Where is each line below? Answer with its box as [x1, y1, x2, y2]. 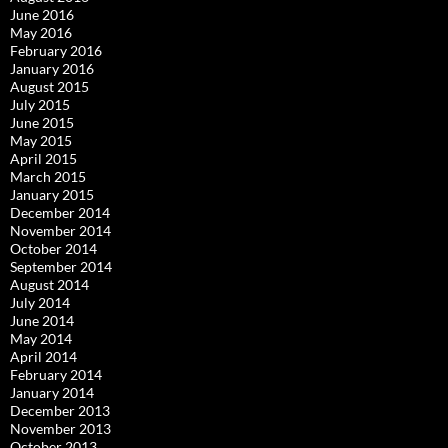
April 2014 [10, 347, 77, 365]
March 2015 [10, 167, 86, 185]
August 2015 [10, 77, 89, 95]
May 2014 [10, 329, 72, 347]
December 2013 [10, 401, 110, 419]
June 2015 [10, 113, 74, 131]
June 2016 [10, 5, 74, 23]
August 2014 [10, 275, 89, 293]
